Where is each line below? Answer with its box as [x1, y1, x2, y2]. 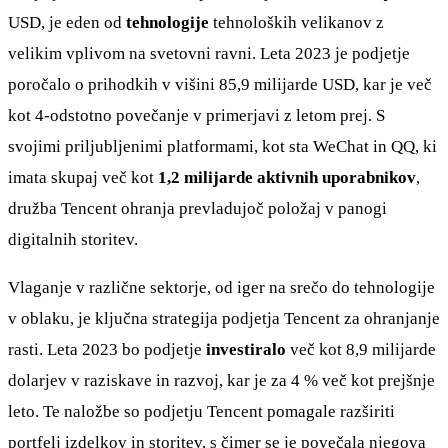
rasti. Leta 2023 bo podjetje [8, 339, 206, 359]
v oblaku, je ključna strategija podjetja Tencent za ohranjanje [8, 308, 440, 328]
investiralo [206, 339, 290, 359]
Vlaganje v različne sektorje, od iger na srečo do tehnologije [8, 277, 435, 297]
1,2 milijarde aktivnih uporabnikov [158, 167, 416, 187]
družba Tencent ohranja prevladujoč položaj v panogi [8, 198, 387, 218]
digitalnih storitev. [8, 229, 138, 249]
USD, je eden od [8, 12, 126, 32]
